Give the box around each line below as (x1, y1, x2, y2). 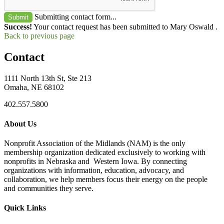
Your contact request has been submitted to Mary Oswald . (32, 22, 217, 31)
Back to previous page (4, 31, 74, 40)
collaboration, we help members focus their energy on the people (4, 175, 207, 184)
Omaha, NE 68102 (4, 82, 64, 91)
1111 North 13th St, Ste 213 (4, 73, 91, 82)
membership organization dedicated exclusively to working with (4, 148, 205, 157)
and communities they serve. (4, 184, 93, 193)
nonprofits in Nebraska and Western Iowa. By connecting (4, 157, 187, 166)
